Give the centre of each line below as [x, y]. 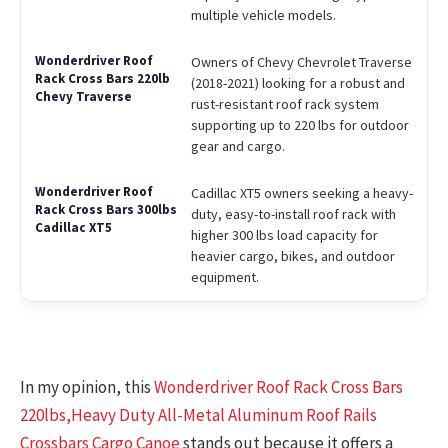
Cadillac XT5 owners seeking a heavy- [301, 192]
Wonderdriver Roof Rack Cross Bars [278, 386]
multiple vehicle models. [263, 14]
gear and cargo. [237, 145]
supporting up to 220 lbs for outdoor [299, 124]
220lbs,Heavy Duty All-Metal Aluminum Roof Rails [198, 414]
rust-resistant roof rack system [284, 103]
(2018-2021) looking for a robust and [297, 82]
